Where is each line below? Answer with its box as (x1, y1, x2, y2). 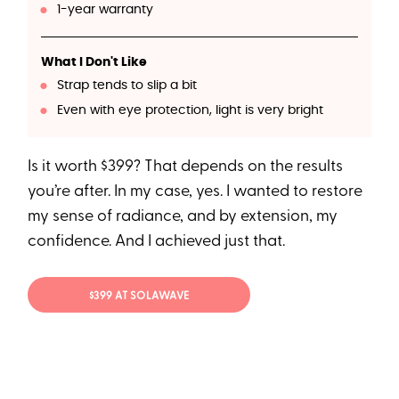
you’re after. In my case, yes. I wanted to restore (28, 183, 363, 201)
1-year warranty (56, 4, 153, 17)
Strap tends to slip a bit (56, 79, 197, 93)
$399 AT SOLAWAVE (88, 290, 190, 302)
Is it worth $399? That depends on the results (28, 159, 344, 176)
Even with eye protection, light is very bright (56, 104, 323, 118)
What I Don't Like (41, 56, 148, 69)
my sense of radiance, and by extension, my (28, 208, 338, 226)
